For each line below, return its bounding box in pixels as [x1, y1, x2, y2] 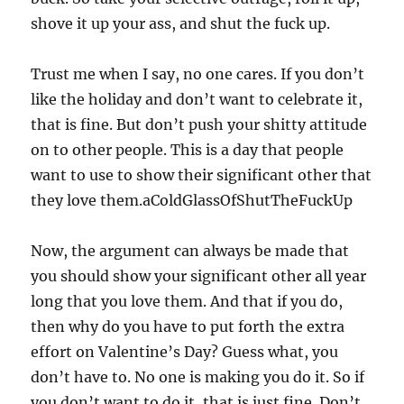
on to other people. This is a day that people [31, 141, 344, 160]
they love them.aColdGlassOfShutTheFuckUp [31, 191, 353, 210]
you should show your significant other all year [31, 267, 367, 286]
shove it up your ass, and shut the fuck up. [31, 14, 331, 33]
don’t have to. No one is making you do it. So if [31, 368, 365, 387]
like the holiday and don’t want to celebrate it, [31, 90, 363, 109]
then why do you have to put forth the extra [31, 317, 345, 336]
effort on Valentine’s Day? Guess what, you [31, 343, 339, 362]
